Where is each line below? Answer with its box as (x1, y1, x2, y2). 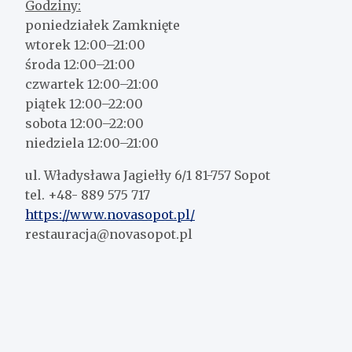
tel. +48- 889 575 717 (25, 187, 150, 203)
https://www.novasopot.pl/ (25, 207, 195, 223)
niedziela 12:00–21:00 (25, 135, 159, 152)
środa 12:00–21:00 (25, 57, 135, 73)
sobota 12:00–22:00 (25, 115, 144, 132)
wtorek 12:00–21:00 (25, 37, 145, 53)
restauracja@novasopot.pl (25, 226, 192, 243)
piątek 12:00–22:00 (25, 96, 143, 112)
